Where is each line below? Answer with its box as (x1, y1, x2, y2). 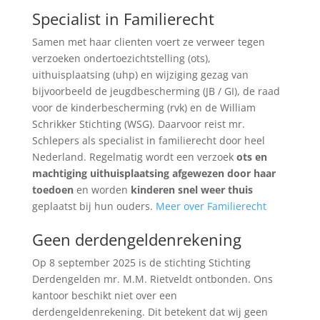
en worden (73, 183, 131, 196)
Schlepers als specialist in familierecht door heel (31, 134, 265, 147)
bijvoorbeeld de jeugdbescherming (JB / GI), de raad (31, 84, 280, 98)
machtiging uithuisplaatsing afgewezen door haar (31, 166, 276, 180)
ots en (236, 150, 267, 164)
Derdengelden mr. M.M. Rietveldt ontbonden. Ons (31, 272, 273, 286)
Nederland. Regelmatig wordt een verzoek (31, 150, 236, 164)
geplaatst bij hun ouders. (31, 199, 156, 213)
